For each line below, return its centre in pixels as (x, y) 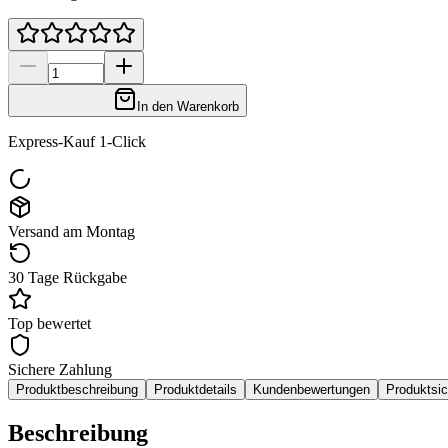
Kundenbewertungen (311, 390)
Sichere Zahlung (60, 370)
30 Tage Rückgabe (67, 278)
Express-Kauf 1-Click (77, 142)
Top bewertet (49, 324)
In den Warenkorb (188, 107)
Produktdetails (195, 390)
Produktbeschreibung (77, 390)
